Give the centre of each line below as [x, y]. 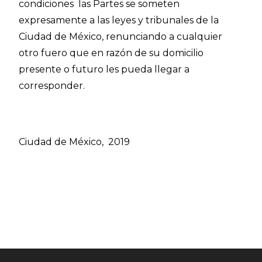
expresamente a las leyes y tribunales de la [119, 20]
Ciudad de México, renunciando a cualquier [121, 37]
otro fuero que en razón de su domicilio [111, 53]
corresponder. [52, 86]
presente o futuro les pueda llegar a [104, 69]
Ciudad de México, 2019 [75, 142]
